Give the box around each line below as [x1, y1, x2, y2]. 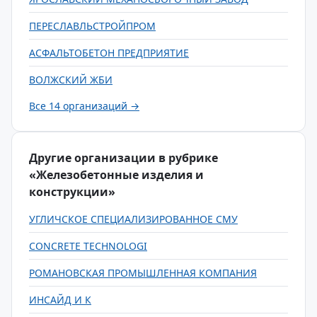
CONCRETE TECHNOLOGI [29, 239, 147, 253]
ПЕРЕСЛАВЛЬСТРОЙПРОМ [29, 19, 156, 33]
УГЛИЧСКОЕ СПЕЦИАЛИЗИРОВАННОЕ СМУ [29, 212, 238, 226]
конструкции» [29, 184, 115, 200]
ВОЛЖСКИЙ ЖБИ [29, 73, 113, 86]
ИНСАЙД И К [29, 293, 91, 306]
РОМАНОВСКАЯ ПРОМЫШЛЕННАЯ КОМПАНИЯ [29, 266, 257, 279]
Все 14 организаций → [29, 99, 139, 113]
